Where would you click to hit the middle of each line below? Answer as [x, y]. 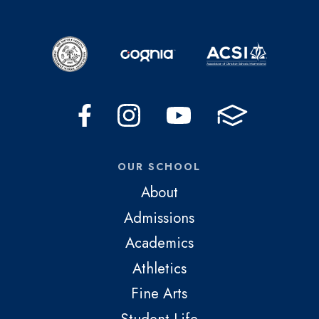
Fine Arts [159, 294]
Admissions [159, 218]
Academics [159, 243]
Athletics [159, 268]
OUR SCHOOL [159, 167]
